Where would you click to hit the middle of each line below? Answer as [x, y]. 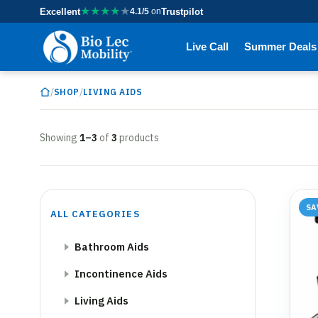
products [138, 137]
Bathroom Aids [112, 247]
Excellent [60, 11]
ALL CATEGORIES [95, 214]
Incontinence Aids [121, 274]
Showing [60, 137]
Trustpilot [182, 11]
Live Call [208, 46]
